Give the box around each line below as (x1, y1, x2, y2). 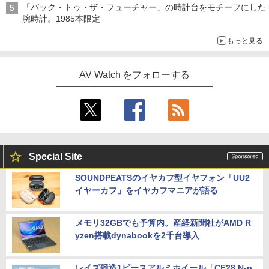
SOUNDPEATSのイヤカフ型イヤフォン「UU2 (75, 173, 250, 183)
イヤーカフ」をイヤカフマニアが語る (75, 186, 218, 196)
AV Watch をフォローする (79, 70, 190, 80)
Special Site (29, 151, 82, 162)
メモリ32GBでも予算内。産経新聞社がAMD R (75, 218, 251, 228)
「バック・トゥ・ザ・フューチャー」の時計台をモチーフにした (22, 2, 266, 13)
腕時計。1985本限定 (22, 14, 100, 24)
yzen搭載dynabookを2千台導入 (75, 231, 199, 241)
